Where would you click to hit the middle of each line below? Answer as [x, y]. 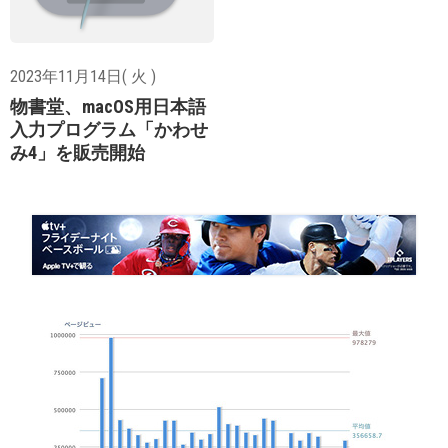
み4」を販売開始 [77, 152]
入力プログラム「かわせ [109, 129]
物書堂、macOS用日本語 [108, 106]
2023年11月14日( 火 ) [83, 76]
